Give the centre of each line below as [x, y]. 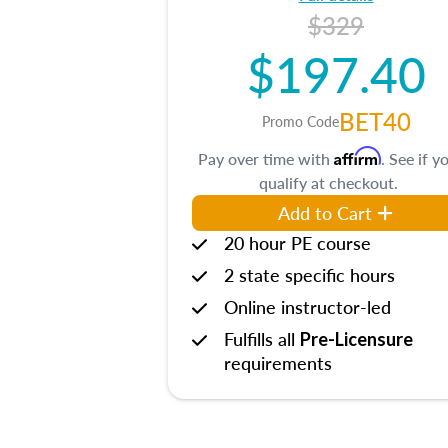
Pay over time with [266, 158]
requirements [278, 362]
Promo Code [300, 121]
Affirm [357, 156]
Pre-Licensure [356, 339]
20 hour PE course [297, 242]
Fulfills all [262, 338]
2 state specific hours [309, 274]
